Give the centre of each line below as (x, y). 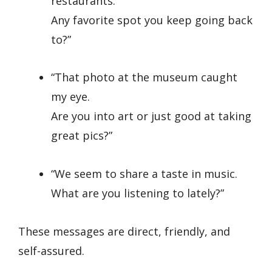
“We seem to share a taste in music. (144, 173)
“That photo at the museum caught (144, 77)
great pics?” (82, 136)
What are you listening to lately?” (138, 193)
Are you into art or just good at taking (151, 116)
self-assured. (51, 250)
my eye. (70, 97)
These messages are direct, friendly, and (124, 231)
